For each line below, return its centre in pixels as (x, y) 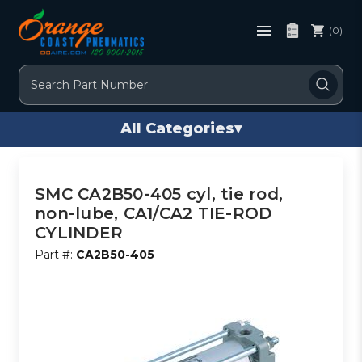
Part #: (56, 254)
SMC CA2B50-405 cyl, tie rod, (159, 194)
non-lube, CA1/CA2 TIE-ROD (154, 213)
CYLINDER (79, 232)
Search (39, 73)
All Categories (177, 129)
